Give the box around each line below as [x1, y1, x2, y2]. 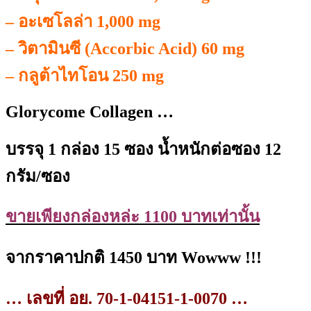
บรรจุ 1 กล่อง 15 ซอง [6, 140, 153, 158]
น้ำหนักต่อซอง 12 [158, 140, 281, 158]
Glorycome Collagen [6, 102, 153, 121]
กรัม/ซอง [6, 167, 70, 185]
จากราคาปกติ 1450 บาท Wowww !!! [6, 249, 262, 267]
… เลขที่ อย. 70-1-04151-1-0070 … [6, 289, 248, 308]
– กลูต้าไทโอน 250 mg [6, 66, 164, 85]
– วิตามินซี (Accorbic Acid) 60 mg [6, 39, 244, 58]
